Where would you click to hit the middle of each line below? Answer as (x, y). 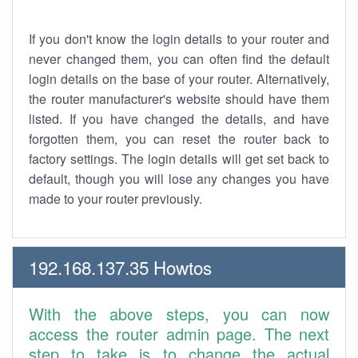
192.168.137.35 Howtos (120, 267)
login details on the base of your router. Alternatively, (179, 79)
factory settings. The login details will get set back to (179, 159)
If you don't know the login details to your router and (179, 39)
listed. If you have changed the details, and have (179, 119)
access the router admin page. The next (179, 334)
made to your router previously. (115, 199)
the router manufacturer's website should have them (179, 99)
